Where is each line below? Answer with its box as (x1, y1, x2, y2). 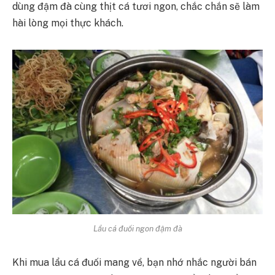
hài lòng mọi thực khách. (12, 17, 126, 29)
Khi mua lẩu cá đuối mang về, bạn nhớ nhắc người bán (12, 257, 257, 269)
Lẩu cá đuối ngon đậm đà (93, 223, 182, 233)
